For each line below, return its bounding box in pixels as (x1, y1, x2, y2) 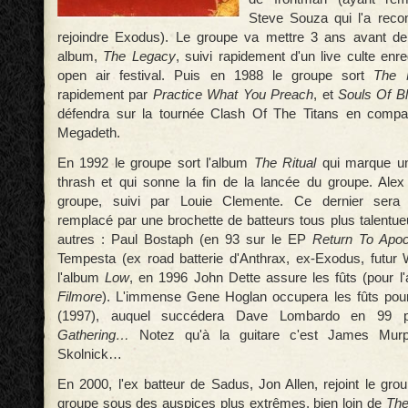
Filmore (57, 289, 102, 304)
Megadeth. (57, 125, 120, 140)
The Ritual (253, 155, 317, 170)
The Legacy (103, 48, 176, 64)
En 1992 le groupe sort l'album (57, 155, 254, 170)
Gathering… (57, 327, 129, 342)
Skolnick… (57, 346, 122, 362)
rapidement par (57, 87, 153, 102)
